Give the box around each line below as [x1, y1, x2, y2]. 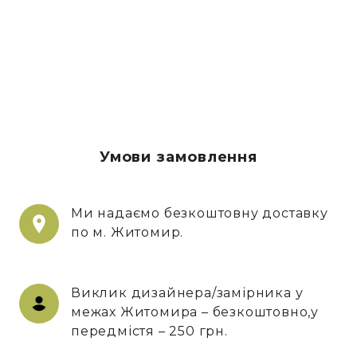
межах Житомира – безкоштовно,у [71, 304, 319, 320]
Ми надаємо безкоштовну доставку [71, 205, 328, 221]
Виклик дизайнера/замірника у [71, 284, 304, 300]
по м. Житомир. [71, 224, 184, 240]
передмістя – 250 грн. [71, 323, 228, 339]
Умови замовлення [99, 147, 258, 166]
